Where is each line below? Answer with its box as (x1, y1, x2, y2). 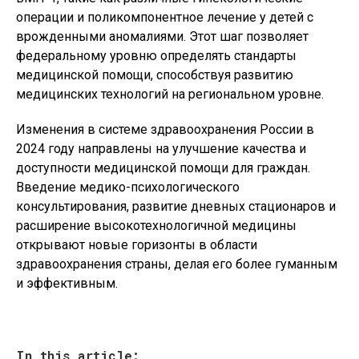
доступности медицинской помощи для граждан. (16, 160, 310, 175)
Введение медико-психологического (16, 179, 240, 195)
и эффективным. (16, 276, 118, 291)
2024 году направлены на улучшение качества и (16, 141, 306, 156)
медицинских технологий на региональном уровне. (16, 87, 324, 102)
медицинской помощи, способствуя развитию (16, 67, 293, 83)
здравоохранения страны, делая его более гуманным (16, 256, 337, 272)
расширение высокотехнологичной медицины (16, 218, 296, 233)
